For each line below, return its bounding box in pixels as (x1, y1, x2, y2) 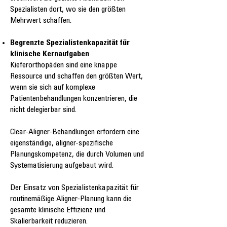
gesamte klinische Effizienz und (10, 206, 105, 215)
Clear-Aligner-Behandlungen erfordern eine (10, 128, 139, 137)
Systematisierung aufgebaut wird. (10, 162, 113, 170)
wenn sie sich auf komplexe (10, 84, 95, 92)
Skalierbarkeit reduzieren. (10, 217, 88, 226)
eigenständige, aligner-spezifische (10, 139, 113, 148)
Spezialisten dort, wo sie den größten (10, 6, 126, 14)
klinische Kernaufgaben (10, 50, 89, 59)
